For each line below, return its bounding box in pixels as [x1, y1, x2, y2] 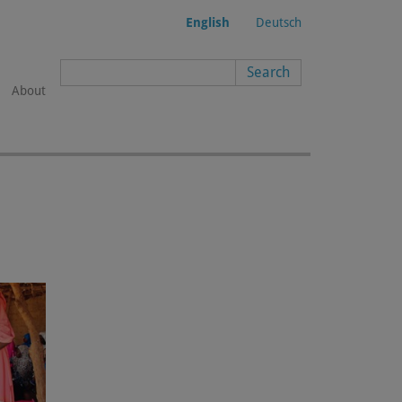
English [186, 15, 230, 30]
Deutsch [256, 15, 301, 30]
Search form [59, 59, 179, 84]
